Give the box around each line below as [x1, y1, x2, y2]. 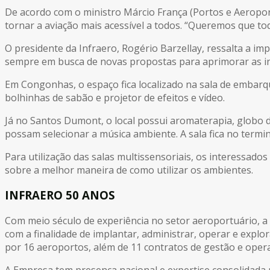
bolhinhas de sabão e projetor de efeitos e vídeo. [5, 90, 225, 104]
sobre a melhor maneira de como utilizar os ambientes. [5, 163, 253, 177]
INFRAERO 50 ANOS [5, 187, 115, 203]
